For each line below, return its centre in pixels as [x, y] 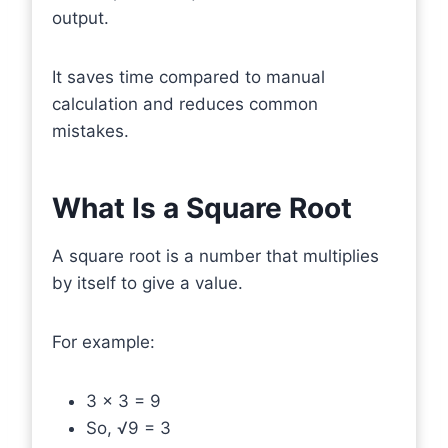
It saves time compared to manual [188, 77]
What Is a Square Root [202, 208]
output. [80, 18]
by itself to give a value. [147, 283]
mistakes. [90, 131]
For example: [103, 342]
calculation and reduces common [185, 104]
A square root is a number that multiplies [215, 256]
